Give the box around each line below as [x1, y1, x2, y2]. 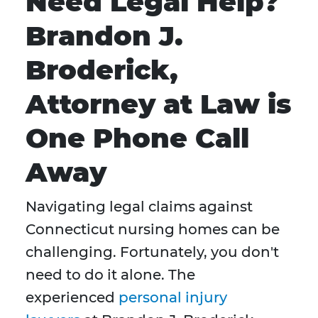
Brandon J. [26, 19, 183, 53]
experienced [26, 289, 115, 307]
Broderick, [26, 53, 178, 87]
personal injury [115, 289, 227, 307]
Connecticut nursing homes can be [26, 221, 280, 238]
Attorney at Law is [26, 87, 291, 121]
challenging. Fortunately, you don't [26, 243, 279, 261]
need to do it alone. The [26, 266, 195, 284]
